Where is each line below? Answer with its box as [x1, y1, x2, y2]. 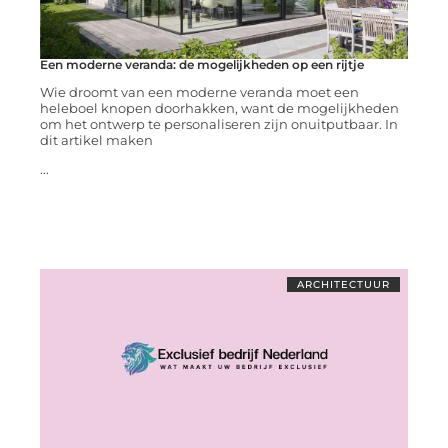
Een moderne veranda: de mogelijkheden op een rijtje [39, 57, 364, 73]
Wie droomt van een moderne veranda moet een [39, 84, 359, 101]
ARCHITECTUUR [297, 278, 391, 292]
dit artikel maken [39, 132, 153, 149]
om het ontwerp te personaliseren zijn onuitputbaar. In [39, 116, 398, 133]
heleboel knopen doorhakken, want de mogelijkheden [39, 100, 399, 117]
